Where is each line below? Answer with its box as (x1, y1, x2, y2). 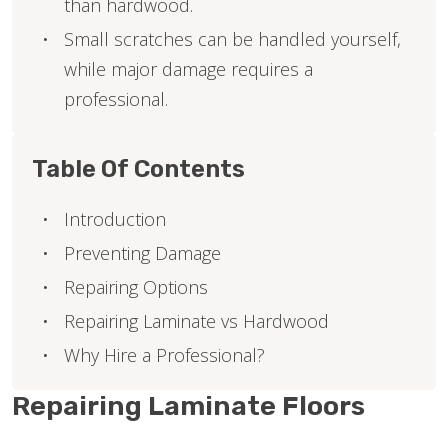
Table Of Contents (32, 155, 245, 183)
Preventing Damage (64, 241, 221, 265)
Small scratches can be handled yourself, (64, 27, 401, 51)
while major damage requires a (64, 57, 313, 81)
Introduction (64, 207, 166, 231)
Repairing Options (64, 275, 208, 299)
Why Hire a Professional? (64, 343, 265, 367)
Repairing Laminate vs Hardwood (64, 309, 329, 333)
